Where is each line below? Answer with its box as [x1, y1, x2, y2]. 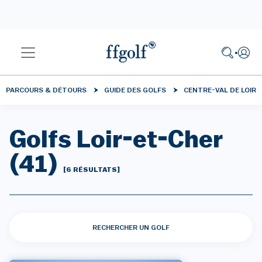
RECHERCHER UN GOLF [92, 224, 170, 231]
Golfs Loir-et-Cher [9, 127, 223, 152]
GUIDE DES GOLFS [104, 87, 166, 94]
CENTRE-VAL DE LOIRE [184, 87, 260, 94]
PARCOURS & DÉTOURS [6, 87, 87, 94]
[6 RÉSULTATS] [63, 166, 120, 173]
